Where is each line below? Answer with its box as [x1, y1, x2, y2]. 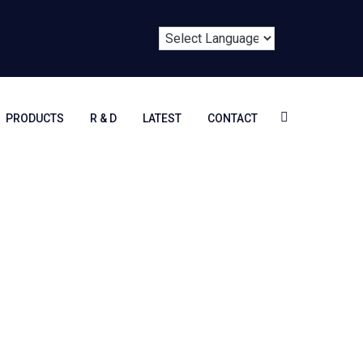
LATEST [143, 112, 181, 125]
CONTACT [207, 112, 258, 125]
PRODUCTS [6, 112, 64, 125]
